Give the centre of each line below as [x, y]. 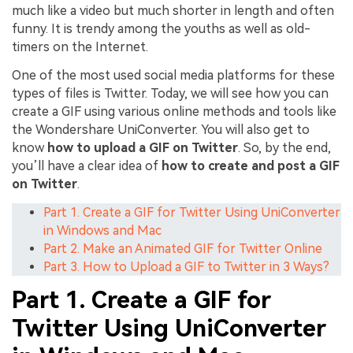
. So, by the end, [284, 148]
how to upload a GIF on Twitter [143, 148]
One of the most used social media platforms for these [173, 76]
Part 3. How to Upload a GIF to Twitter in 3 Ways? [186, 266]
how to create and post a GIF [251, 166]
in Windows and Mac [102, 230]
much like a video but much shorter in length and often [173, 11]
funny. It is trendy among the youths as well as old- [161, 29]
